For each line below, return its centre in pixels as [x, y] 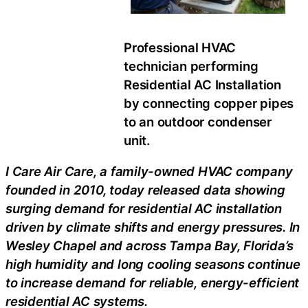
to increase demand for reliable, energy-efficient [153, 282]
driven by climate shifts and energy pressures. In [153, 227]
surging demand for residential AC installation [144, 208]
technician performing [191, 66]
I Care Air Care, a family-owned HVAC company [149, 171]
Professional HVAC [180, 47]
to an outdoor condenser [198, 121]
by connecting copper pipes [209, 103]
